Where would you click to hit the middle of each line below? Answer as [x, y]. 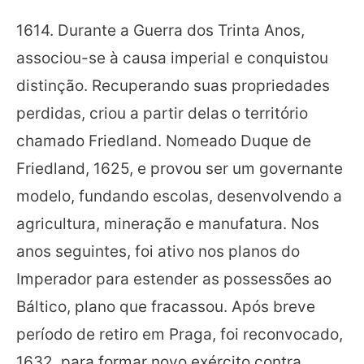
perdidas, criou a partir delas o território [162, 114]
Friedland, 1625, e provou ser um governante [180, 169]
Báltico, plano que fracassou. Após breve [166, 307]
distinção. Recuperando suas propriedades [173, 86]
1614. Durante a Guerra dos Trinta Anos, [160, 31]
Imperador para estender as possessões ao [174, 279]
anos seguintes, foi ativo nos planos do [158, 252]
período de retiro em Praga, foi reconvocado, [180, 335]
